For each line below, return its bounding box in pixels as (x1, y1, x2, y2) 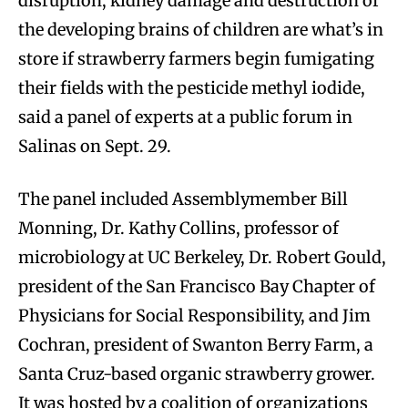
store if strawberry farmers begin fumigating (18, 48, 374, 70)
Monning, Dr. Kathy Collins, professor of (18, 218, 339, 240)
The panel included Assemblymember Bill (18, 189, 348, 210)
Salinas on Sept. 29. (18, 136, 171, 158)
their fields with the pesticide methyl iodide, (18, 77, 365, 99)
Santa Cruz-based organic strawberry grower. (18, 363, 375, 385)
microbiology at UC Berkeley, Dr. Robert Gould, (18, 247, 386, 269)
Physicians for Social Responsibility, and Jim (18, 305, 371, 327)
